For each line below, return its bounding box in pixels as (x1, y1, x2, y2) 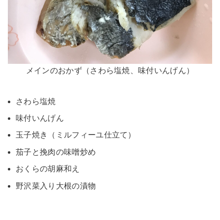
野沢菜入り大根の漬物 (16, 181, 96, 190)
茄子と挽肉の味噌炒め (16, 147, 96, 156)
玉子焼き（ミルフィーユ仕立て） (16, 131, 136, 139)
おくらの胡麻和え (16, 165, 80, 173)
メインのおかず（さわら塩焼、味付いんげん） (26, 66, 194, 75)
